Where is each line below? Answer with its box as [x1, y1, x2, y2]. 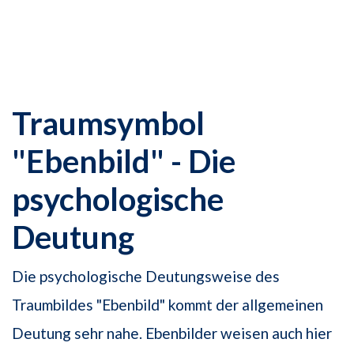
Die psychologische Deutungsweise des [12, 267, 280, 286]
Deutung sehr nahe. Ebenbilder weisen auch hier [12, 324, 332, 343]
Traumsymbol [12, 104, 205, 143]
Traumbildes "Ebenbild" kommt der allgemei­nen [12, 296, 323, 314]
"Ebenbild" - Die [12, 142, 235, 181]
